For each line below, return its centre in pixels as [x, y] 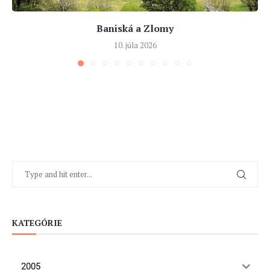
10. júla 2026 [135, 46]
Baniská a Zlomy [135, 29]
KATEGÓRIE [37, 223]
